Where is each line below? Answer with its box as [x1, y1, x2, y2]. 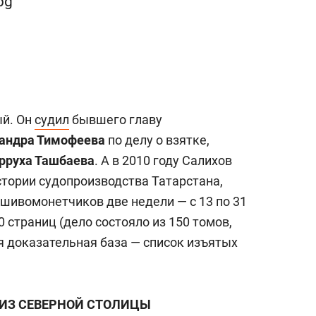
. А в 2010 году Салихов [95, 153, 232, 168]
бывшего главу [69, 112, 162, 127]
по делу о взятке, [105, 133, 209, 147]
